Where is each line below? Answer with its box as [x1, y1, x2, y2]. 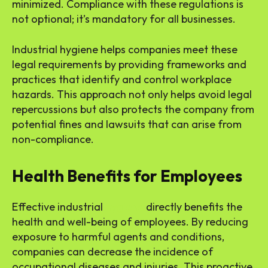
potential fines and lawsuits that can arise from [12, 117, 242, 132]
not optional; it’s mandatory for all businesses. [12, 12, 236, 26]
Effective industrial [12, 200, 105, 214]
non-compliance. [12, 132, 94, 147]
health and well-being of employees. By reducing [12, 215, 248, 229]
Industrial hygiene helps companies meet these [12, 42, 237, 57]
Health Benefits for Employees [12, 166, 242, 187]
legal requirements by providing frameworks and [12, 57, 246, 72]
